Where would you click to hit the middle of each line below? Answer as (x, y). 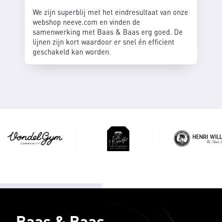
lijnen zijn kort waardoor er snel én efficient (104, 41)
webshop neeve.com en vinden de (86, 22)
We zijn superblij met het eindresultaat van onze (111, 12)
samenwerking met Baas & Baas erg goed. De (108, 31)
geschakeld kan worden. (72, 51)
